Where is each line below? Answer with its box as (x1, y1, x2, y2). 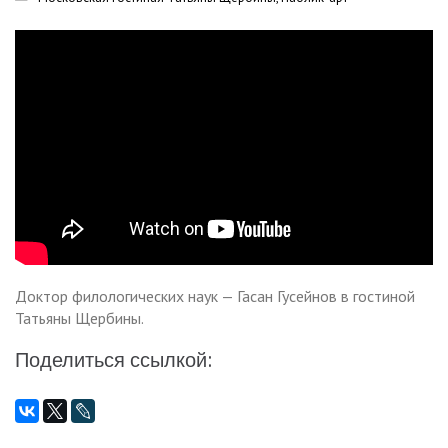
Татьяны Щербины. (15, 308, 144, 329)
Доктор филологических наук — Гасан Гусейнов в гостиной (15, 286, 415, 307)
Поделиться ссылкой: (15, 348, 213, 373)
